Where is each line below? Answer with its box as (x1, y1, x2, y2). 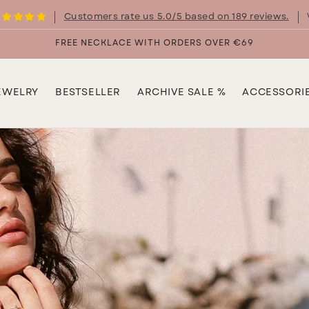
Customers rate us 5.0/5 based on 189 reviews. (63, 12, 289, 22)
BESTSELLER (54, 88, 121, 98)
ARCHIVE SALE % (137, 88, 226, 98)
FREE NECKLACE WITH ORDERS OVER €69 (55, 39, 254, 48)
